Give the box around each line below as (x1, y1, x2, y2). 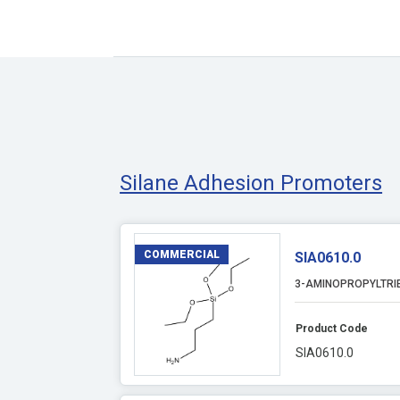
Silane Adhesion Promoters (120, 171, 383, 196)
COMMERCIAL (144, 248, 221, 261)
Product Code (295, 322, 368, 335)
